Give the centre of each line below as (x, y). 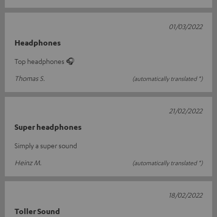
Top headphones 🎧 (45, 61)
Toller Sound (37, 211)
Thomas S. (30, 78)
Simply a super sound (46, 145)
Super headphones (48, 127)
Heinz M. (28, 162)
